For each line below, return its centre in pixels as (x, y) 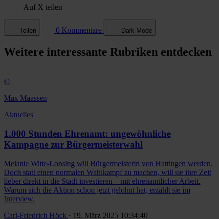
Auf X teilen (43, 7)
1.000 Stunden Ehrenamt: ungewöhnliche (87, 133)
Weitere (25, 52)
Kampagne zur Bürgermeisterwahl (73, 144)
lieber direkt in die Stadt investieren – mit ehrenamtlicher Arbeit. (102, 181)
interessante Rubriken (102, 52)
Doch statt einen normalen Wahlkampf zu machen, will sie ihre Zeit (108, 172)
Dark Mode (137, 31)
